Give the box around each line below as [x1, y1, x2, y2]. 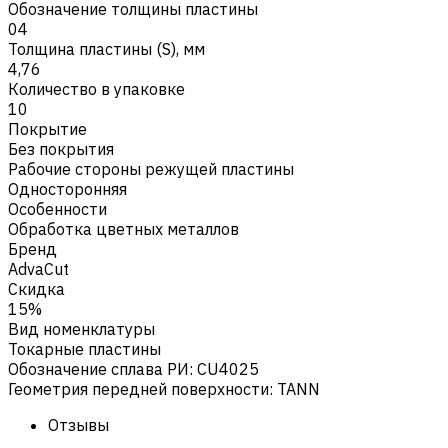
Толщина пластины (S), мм [8, 38, 205, 59]
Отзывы [48, 414, 109, 435]
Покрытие [8, 118, 87, 139]
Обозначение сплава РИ [8, 358, 189, 379]
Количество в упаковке [8, 78, 185, 99]
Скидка [8, 278, 65, 299]
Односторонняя [8, 178, 127, 199]
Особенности [8, 198, 107, 219]
